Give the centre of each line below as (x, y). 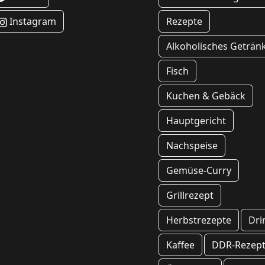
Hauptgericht (196, 121)
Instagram (32, 22)
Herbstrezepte (199, 220)
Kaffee (180, 245)
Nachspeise (192, 146)
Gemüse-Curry (199, 171)
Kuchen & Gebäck (206, 96)
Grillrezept (190, 195)
